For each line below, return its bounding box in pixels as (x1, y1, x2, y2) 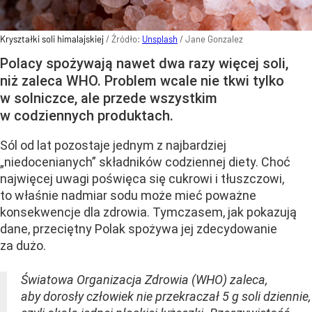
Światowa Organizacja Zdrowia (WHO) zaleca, (21, 272, 267, 287)
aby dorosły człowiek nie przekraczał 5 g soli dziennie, (21, 288, 311, 304)
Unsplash (142, 33, 178, 45)
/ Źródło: (106, 33, 142, 45)
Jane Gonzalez (185, 33, 243, 45)
